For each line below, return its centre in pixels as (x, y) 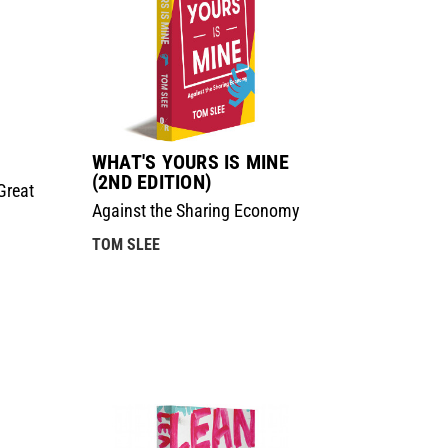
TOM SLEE (125, 245)
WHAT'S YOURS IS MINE (190, 162)
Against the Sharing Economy (195, 211)
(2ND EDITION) (151, 182)
